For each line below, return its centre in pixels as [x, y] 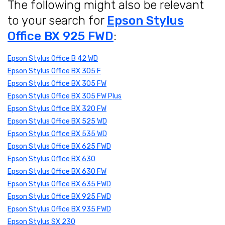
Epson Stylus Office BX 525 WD [57, 122]
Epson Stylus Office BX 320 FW [57, 109]
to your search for [57, 21]
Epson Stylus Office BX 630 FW [57, 172]
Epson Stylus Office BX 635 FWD [59, 184]
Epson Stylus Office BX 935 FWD [59, 209]
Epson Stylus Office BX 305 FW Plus [65, 96]
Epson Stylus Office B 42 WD [53, 59]
